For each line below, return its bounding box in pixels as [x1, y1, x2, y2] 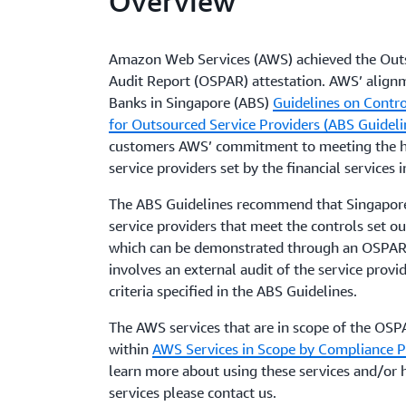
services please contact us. [109, 383, 277, 401]
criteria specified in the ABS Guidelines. [109, 282, 358, 300]
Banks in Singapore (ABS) [109, 93, 274, 111]
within [109, 340, 153, 358]
